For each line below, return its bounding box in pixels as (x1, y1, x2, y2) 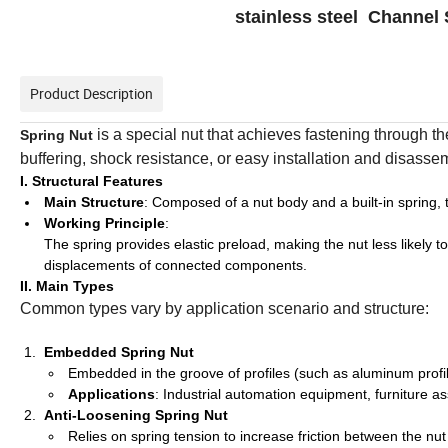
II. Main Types (20, 278, 114, 295)
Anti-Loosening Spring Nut (44, 407, 228, 424)
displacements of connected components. (44, 257, 307, 274)
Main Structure (44, 194, 144, 211)
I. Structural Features (20, 173, 163, 190)
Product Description (30, 84, 153, 104)
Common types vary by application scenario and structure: (20, 300, 429, 318)
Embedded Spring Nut (44, 344, 194, 361)
